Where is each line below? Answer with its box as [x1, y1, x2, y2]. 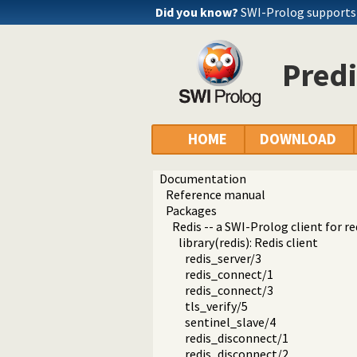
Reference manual [166, 186, 265, 203]
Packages [166, 202, 217, 219]
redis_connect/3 [185, 282, 273, 299]
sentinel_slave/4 [185, 314, 276, 331]
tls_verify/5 [185, 298, 248, 315]
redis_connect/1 [185, 266, 273, 283]
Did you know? [155, 4, 238, 20]
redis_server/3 [185, 250, 261, 267]
